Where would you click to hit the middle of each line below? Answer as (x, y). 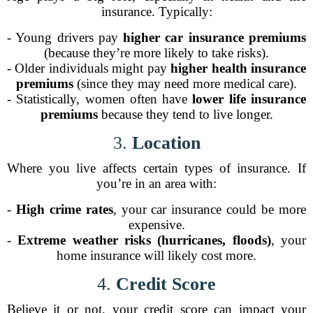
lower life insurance (249, 99)
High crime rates (64, 209)
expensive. (156, 225)
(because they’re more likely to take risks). (156, 53)
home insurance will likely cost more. (156, 255)
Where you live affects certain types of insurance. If (156, 168)
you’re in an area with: (156, 183)
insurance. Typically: (156, 12)
